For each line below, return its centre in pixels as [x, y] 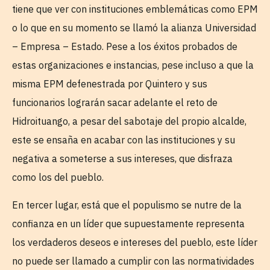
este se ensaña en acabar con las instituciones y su [124, 140]
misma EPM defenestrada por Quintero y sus [110, 84]
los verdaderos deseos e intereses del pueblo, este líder [135, 242]
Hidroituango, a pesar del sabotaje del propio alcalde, [129, 121]
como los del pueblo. [58, 177]
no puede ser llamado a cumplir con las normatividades [133, 261]
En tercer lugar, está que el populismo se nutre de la [127, 205]
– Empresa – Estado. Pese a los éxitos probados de [125, 47]
